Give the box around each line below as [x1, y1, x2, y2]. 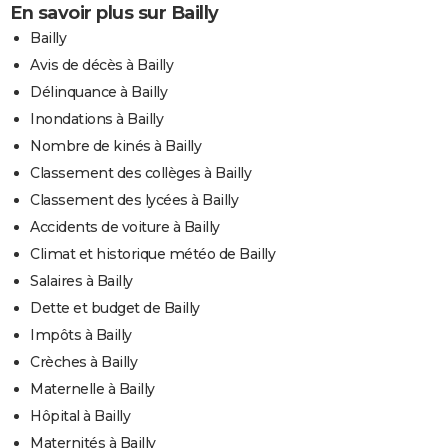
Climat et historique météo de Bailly [30, 244, 275, 263]
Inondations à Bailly [30, 109, 163, 128]
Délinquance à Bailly [30, 82, 167, 101]
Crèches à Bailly [30, 352, 137, 371]
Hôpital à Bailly [30, 406, 130, 425]
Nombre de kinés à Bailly [30, 136, 201, 155]
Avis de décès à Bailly [30, 55, 173, 74]
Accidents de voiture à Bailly [30, 217, 220, 236]
